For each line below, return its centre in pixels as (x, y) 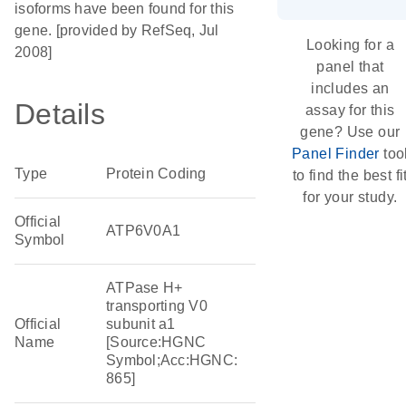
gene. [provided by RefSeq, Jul (117, 30)
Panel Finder (336, 154)
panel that (350, 67)
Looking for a (350, 45)
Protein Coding (156, 174)
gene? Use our (350, 132)
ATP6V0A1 (144, 231)
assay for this (350, 110)
